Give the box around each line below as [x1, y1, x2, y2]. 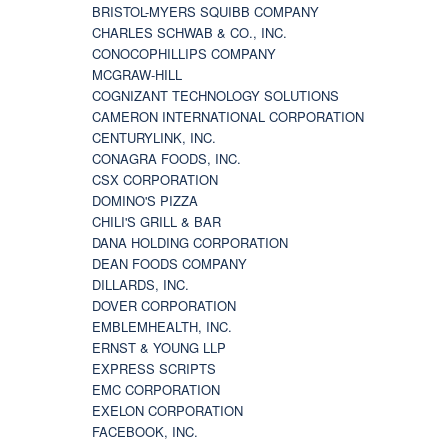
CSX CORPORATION [92, 169, 218, 189]
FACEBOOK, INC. [92, 421, 198, 441]
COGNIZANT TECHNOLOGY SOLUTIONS [92, 85, 339, 105]
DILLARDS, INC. [92, 274, 189, 294]
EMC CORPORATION [92, 379, 220, 399]
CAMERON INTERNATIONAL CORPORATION [92, 106, 364, 126]
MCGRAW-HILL [92, 64, 182, 84]
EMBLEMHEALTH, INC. [92, 316, 232, 336]
